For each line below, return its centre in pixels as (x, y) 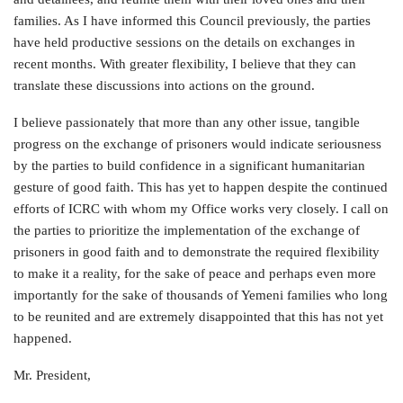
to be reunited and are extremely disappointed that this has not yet (198, 317)
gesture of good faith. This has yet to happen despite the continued (201, 187)
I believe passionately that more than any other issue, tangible (187, 122)
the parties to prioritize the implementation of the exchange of (187, 230)
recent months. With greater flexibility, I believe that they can (185, 64)
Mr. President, (52, 375)
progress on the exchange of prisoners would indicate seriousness (197, 144)
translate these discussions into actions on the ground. (164, 85)
